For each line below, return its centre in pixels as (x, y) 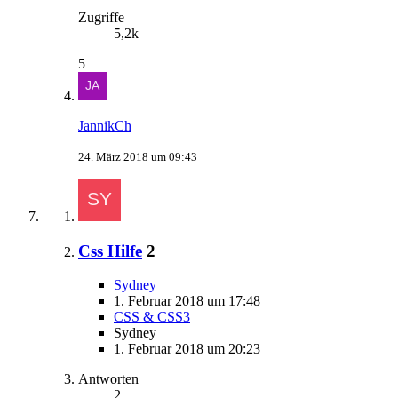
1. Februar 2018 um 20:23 (187, 349)
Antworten (108, 379)
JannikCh (105, 126)
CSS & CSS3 (152, 317)
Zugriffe (101, 17)
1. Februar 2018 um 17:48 (187, 301)
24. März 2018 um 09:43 (138, 157)
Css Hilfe (110, 251)
